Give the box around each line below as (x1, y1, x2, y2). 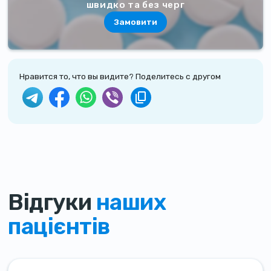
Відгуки (8, 189, 96, 215)
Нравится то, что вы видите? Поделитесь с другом (19, 71, 221, 81)
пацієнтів (8, 213, 110, 240)
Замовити (114, 17, 157, 27)
